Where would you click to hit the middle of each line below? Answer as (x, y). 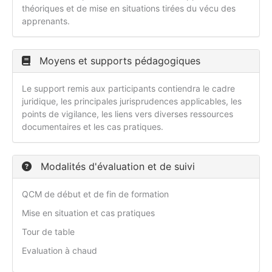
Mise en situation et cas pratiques (88, 213)
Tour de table (48, 232)
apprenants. (46, 21)
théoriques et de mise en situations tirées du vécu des (129, 8)
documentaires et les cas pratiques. (93, 127)
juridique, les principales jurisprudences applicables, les (132, 101)
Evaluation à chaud (59, 251)
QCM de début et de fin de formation (95, 194)
